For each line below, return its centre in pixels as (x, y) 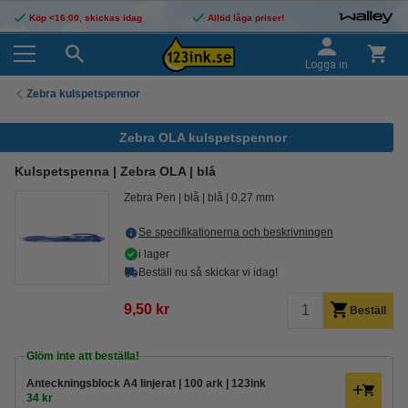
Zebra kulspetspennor (83, 93)
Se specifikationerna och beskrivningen (236, 232)
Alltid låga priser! (245, 18)
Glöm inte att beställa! (83, 356)
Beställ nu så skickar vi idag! (208, 272)
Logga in (326, 65)
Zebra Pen (150, 198)
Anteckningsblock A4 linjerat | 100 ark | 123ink (146, 383)
